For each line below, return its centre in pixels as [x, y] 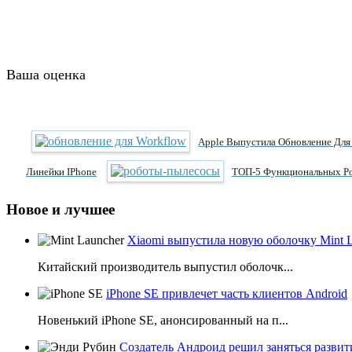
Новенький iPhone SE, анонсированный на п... [163, 320]
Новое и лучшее [60, 210]
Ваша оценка [46, 75]
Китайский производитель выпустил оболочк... [165, 266]
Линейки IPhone [61, 172]
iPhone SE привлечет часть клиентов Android [227, 293]
